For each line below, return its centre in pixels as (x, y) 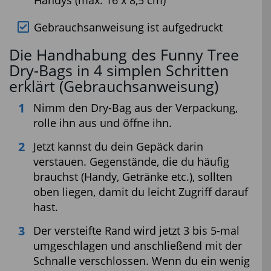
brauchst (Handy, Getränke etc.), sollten (133, 176)
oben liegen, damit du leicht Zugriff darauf (141, 191)
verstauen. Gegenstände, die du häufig (131, 161)
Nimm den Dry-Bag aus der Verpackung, (135, 107)
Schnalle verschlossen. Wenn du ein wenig (142, 260)
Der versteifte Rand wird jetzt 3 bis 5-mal (136, 230)
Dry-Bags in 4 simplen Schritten (119, 70)
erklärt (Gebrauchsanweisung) (114, 86)
